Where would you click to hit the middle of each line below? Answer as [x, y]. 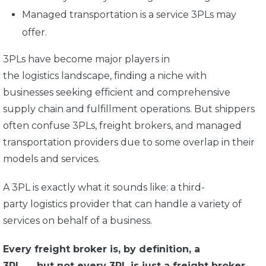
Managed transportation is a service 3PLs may [129, 14]
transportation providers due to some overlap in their [129, 142]
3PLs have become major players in [86, 59]
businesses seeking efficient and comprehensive [117, 92]
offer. [34, 32]
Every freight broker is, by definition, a [102, 249]
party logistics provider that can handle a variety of [122, 204]
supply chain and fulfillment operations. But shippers [129, 109]
